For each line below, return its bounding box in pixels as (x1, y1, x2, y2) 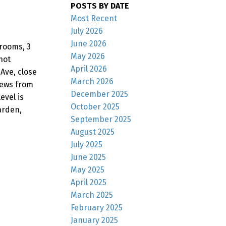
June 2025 (71, 152, 106, 162)
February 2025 (71, 202, 123, 212)
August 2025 (71, 127, 115, 137)
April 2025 (71, 177, 107, 187)
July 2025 (71, 139, 103, 149)
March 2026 (71, 76, 114, 86)
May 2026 (71, 51, 105, 61)
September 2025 (71, 114, 132, 124)
